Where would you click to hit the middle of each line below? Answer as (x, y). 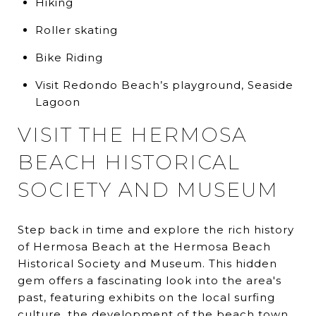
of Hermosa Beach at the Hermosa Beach (144, 246)
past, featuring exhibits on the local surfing (146, 297)
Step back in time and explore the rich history (156, 229)
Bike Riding (69, 57)
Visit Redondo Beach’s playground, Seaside (164, 85)
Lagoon (57, 102)
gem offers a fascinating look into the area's (150, 280)
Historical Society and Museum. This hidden (147, 263)
